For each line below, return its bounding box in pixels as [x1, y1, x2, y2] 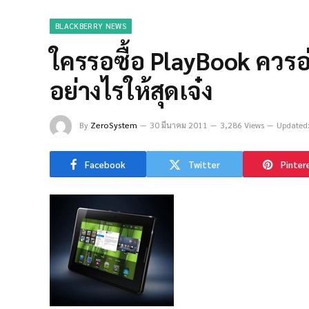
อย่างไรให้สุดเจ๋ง [50, 74, 213, 106]
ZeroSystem [90, 119, 137, 130]
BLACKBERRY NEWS [55, 21, 126, 31]
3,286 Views [220, 119, 264, 130]
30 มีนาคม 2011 [150, 119, 208, 130]
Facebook [85, 158, 126, 170]
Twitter [188, 158, 220, 170]
